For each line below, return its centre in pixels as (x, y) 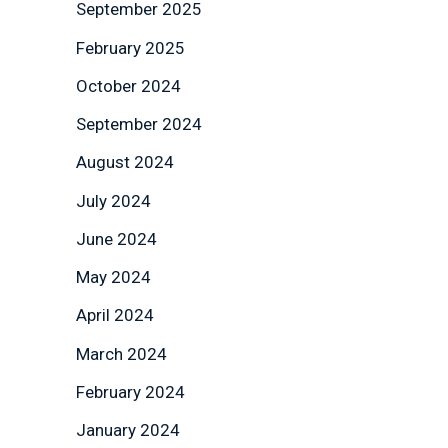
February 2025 (130, 47)
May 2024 (113, 277)
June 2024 (116, 238)
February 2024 (130, 391)
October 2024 (128, 85)
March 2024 (121, 353)
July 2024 (113, 200)
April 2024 (115, 315)
